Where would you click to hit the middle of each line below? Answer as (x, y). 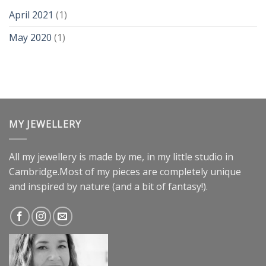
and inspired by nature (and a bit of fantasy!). (108, 186)
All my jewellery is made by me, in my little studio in (121, 156)
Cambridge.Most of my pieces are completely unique (125, 171)
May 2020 (30, 38)
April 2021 (31, 15)
